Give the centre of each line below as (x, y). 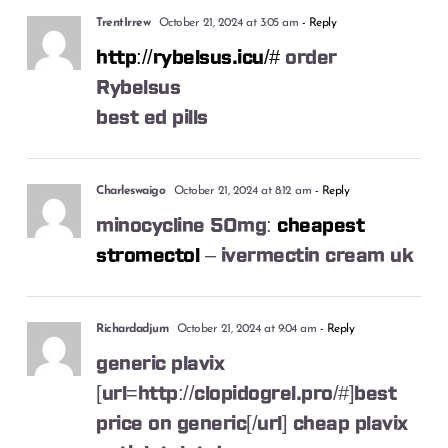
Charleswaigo (131, 190)
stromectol (148, 255)
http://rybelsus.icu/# (188, 57)
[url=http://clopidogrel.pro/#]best (246, 393)
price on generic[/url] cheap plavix (252, 423)
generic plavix (160, 363)
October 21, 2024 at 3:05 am (227, 22)
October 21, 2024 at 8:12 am (241, 190)
